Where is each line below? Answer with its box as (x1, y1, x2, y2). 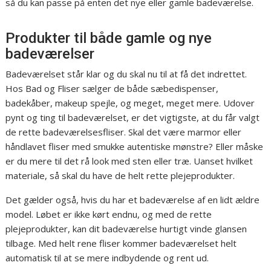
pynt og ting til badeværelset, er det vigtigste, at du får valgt (5, 111, 260, 123)
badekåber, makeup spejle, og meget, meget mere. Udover (5, 96, 255, 109)
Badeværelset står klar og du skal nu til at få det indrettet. (5, 67, 247, 80)
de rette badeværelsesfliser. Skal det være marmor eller (5, 125, 242, 138)
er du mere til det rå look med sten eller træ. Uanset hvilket (5, 154, 253, 167)
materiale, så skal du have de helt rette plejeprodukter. (5, 169, 235, 181)
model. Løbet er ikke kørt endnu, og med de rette (5, 207, 212, 220)
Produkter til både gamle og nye (5, 29, 212, 47)
